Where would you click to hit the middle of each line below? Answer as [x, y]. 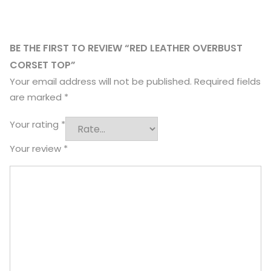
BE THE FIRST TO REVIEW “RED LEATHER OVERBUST [126, 48]
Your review [37, 149]
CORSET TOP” [43, 65]
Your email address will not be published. [101, 81]
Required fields [227, 81]
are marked [37, 97]
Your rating [35, 124]
